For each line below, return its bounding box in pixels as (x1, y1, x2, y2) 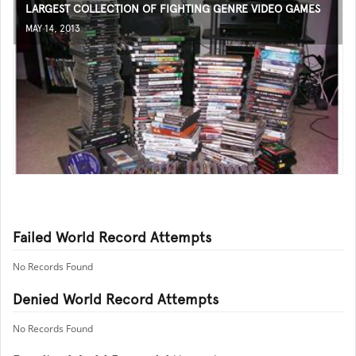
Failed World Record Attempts (13, 229, 211, 246)
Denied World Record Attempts (13, 291, 219, 308)
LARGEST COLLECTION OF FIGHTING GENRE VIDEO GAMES (25, 2, 320, 15)
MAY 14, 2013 (25, 23, 80, 34)
